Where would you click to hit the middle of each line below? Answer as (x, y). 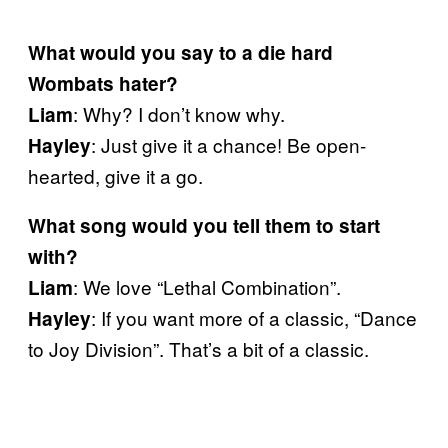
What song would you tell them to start (204, 225)
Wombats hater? (103, 83)
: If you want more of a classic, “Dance (254, 317)
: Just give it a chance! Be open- (228, 144)
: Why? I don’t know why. (179, 113)
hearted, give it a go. (115, 175)
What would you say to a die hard (180, 52)
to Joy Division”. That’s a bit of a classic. (198, 348)
